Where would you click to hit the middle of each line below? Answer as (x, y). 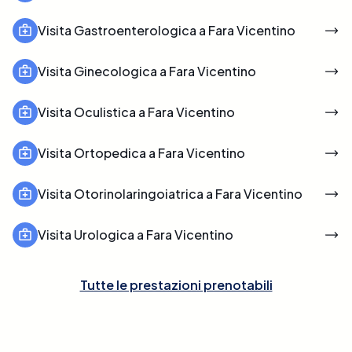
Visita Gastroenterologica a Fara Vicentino (167, 30)
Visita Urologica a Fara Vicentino (136, 234)
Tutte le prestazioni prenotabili (176, 284)
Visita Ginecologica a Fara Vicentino (147, 71)
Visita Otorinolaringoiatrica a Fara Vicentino (170, 193)
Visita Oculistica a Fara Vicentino (136, 112)
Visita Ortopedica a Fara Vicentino (141, 152)
